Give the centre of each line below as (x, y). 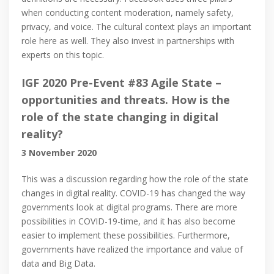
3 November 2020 (59, 153)
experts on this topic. (63, 55)
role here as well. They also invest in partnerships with (128, 41)
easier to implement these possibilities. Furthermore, (126, 235)
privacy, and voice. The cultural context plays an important (136, 27)
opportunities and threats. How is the (126, 100)
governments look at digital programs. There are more (129, 207)
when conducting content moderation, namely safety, (128, 13)
